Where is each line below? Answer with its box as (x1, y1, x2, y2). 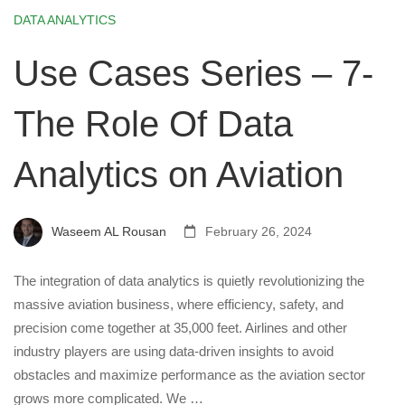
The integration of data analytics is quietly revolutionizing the (14, 273, 364, 288)
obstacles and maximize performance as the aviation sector (14, 367, 365, 382)
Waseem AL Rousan (48, 223, 166, 239)
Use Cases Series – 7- (14, 53, 373, 93)
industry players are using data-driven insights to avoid (14, 344, 334, 359)
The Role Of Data (14, 104, 293, 144)
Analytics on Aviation (14, 155, 344, 194)
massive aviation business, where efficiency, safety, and (14, 297, 344, 312)
